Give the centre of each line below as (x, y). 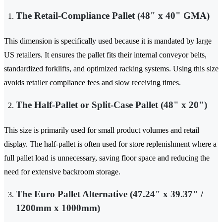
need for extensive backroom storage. (62, 172)
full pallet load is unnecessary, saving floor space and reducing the (107, 158)
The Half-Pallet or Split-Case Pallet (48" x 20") (111, 105)
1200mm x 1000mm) (58, 208)
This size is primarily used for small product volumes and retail (102, 130)
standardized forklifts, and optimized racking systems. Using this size (111, 69)
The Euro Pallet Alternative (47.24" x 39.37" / (110, 194)
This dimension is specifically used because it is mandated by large (108, 41)
